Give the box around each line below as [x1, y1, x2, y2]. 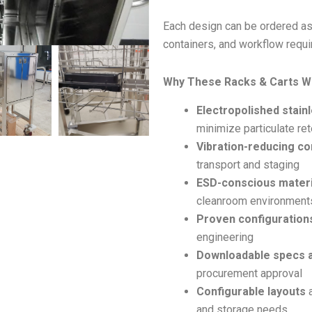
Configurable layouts [196, 284, 306, 298]
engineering [196, 230, 253, 244]
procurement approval [196, 266, 302, 280]
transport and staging [196, 157, 299, 171]
